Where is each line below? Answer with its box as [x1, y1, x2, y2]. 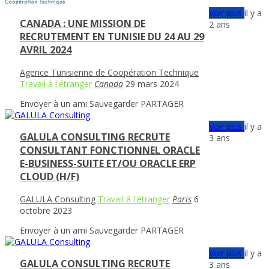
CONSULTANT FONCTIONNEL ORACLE [20, 144, 200, 157]
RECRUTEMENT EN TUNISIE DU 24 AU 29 [20, 30, 204, 44]
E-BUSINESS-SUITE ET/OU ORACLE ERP [20, 157, 196, 171]
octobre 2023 [20, 204, 72, 216]
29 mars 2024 [125, 77, 179, 89]
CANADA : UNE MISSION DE [20, 17, 145, 31]
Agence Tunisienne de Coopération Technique [20, 66, 199, 78]
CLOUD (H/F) [20, 170, 79, 184]
